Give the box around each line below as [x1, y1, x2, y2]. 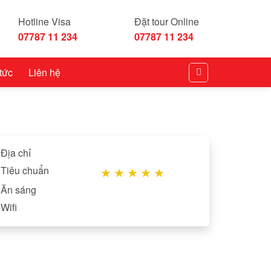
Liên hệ [28, 65, 61, 79]
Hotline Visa [18, 14, 71, 28]
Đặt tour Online [134, 14, 200, 28]
